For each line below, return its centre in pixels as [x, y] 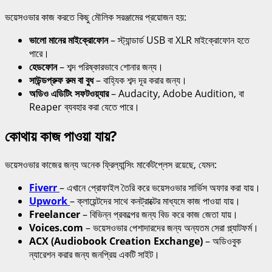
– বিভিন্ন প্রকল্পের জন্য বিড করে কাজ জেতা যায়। [159, 214]
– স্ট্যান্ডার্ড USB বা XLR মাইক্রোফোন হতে [179, 40]
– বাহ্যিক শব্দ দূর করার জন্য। [140, 80]
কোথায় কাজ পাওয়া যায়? [61, 135]
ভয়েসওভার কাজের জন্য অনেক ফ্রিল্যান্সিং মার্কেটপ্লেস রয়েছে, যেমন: [111, 164]
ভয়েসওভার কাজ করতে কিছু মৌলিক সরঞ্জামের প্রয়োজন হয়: [96, 17]
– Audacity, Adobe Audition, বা [176, 94]
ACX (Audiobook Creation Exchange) [116, 241]
